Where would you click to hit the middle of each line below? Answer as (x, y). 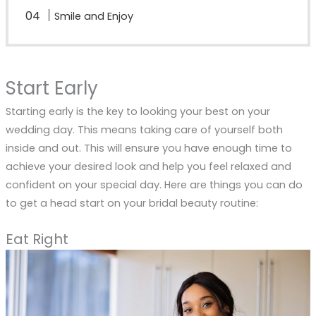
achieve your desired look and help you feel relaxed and (148, 167)
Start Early (51, 89)
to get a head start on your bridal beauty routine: (132, 203)
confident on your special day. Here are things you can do (154, 185)
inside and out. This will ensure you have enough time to (148, 148)
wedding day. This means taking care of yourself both (144, 130)
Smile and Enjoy (94, 16)
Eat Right (37, 239)
